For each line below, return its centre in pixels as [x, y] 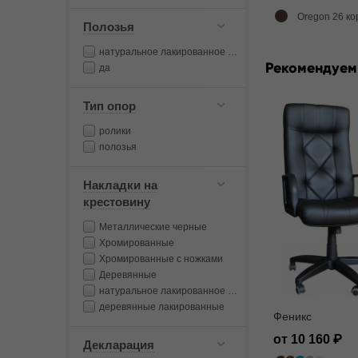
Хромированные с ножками [161, 259]
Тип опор [109, 106]
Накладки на [120, 185]
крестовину [117, 202]
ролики [115, 131]
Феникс [292, 316]
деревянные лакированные [162, 307]
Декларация [119, 345]
